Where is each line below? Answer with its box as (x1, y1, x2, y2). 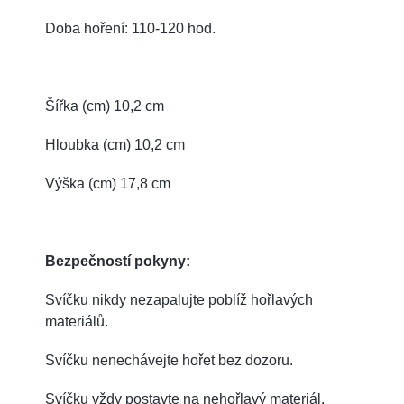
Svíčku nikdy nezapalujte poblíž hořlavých (45, 291, 313, 308)
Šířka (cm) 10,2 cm (45, 97, 164, 114)
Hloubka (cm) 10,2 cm (45, 136, 185, 152)
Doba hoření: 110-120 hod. (45, 20, 216, 36)
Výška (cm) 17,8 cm (45, 175, 170, 191)
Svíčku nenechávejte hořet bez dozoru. (45, 352, 293, 368)
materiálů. (45, 313, 108, 329)
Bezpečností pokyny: (45, 252, 190, 269)
